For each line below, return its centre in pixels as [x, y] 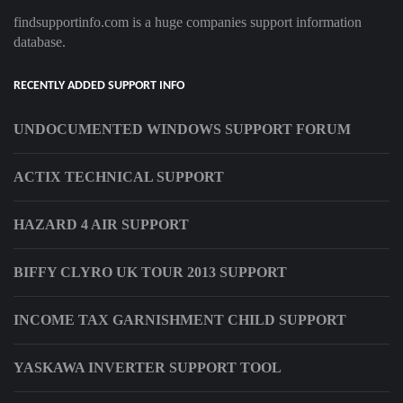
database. [40, 42]
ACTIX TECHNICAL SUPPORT [119, 177]
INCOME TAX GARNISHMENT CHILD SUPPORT [180, 320]
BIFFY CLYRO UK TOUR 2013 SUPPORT [150, 273]
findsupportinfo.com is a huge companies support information [188, 22]
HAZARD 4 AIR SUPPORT [101, 225]
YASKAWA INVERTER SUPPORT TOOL [148, 368]
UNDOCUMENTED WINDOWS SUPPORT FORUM [182, 130]
